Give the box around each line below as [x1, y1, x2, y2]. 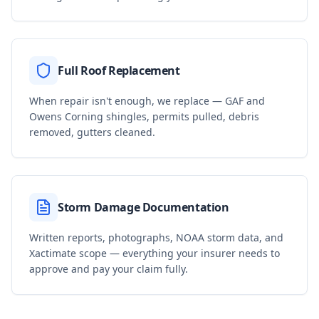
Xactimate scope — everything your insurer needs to [29, 246, 280, 260]
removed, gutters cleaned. [29, 125, 155, 139]
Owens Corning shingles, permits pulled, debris [29, 110, 259, 123]
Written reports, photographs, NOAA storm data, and [29, 231, 283, 244]
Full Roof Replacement [58, 63, 180, 78]
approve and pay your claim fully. [29, 262, 188, 276]
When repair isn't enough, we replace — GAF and [29, 94, 265, 108]
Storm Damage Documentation [58, 199, 229, 215]
